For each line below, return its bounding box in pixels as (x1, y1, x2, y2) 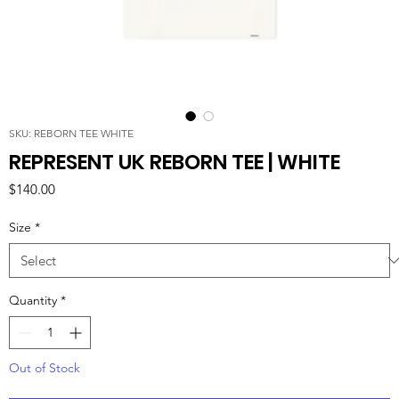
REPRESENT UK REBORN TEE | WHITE (9, 147, 340, 176)
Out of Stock (9, 359, 80, 376)
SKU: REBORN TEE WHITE (9, 126, 134, 140)
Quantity (9, 291, 57, 308)
